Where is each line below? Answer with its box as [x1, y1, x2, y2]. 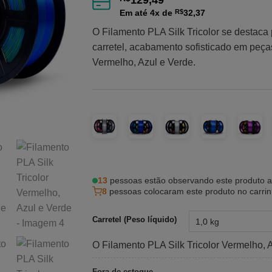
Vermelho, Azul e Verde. [92, 57, 195, 68]
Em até [119, 8, 150, 18]
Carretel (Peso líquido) [92, 215, 177, 225]
